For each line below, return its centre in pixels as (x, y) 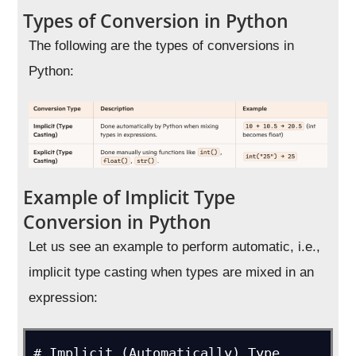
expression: (64, 297)
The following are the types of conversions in (162, 46)
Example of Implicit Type (130, 197)
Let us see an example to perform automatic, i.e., (175, 246)
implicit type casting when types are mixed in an (172, 272)
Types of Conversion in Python (156, 21)
